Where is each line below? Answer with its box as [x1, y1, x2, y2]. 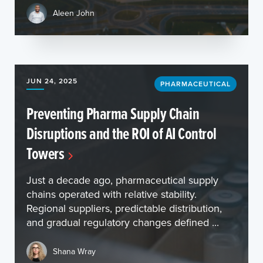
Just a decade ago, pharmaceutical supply [26, 172, 218, 187]
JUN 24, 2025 [26, 75, 77, 86]
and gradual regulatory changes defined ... [26, 214, 219, 230]
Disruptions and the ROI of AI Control [26, 121, 217, 145]
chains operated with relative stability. [26, 186, 197, 201]
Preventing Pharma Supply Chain [26, 101, 199, 125]
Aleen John [53, 7, 95, 19]
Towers [26, 141, 64, 165]
